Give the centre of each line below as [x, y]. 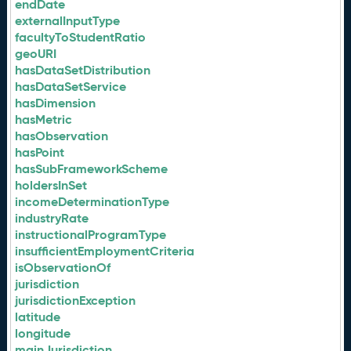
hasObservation [62, 136]
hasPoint [40, 152]
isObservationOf [63, 268]
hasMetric [44, 119]
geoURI [36, 54]
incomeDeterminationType [92, 202]
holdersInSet [51, 185]
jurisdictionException [76, 300]
